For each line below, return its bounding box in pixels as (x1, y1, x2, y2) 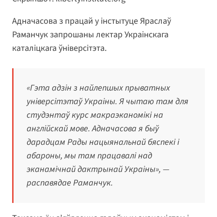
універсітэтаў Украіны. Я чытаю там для (27, 95, 188, 108)
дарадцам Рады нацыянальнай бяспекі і (27, 136, 179, 149)
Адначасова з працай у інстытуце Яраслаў (12, 15, 171, 28)
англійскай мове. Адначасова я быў (27, 123, 159, 135)
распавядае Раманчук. (27, 177, 113, 189)
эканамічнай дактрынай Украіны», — (27, 163, 170, 176)
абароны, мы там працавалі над (27, 150, 152, 162)
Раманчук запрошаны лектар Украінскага (12, 29, 169, 41)
